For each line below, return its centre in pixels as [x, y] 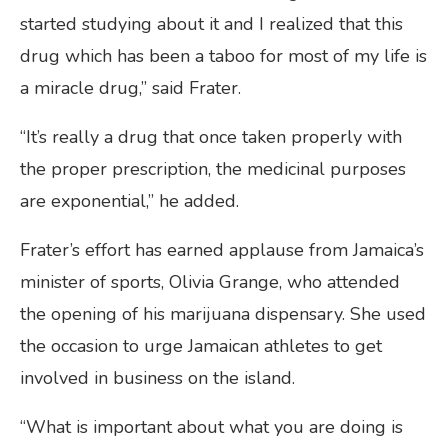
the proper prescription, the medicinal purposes [213, 168]
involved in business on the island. [157, 377]
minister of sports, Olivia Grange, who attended [210, 281]
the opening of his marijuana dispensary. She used [223, 313]
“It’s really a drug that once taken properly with [211, 136]
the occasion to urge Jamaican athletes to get [201, 345]
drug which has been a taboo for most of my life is [223, 55]
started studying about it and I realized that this [211, 23]
